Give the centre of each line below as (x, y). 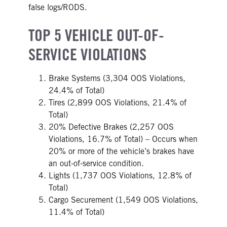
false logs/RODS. (58, 8)
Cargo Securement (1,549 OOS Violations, (123, 200)
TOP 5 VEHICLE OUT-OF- (96, 35)
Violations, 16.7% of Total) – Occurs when (123, 139)
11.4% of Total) (77, 212)
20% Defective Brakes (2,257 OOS (111, 127)
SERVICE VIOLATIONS (87, 55)
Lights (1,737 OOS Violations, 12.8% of (120, 176)
